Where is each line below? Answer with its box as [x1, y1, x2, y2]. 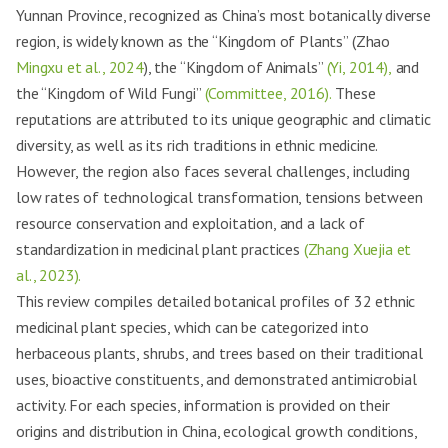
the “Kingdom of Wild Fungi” [16, 83, 205, 103]
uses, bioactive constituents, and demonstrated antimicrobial [16, 369, 417, 389]
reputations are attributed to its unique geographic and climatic [16, 109, 431, 129]
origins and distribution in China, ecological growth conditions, [16, 421, 417, 441]
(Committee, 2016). [204, 83, 332, 103]
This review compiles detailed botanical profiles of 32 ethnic [16, 291, 416, 311]
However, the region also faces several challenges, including [16, 161, 410, 181]
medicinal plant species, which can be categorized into [16, 317, 369, 337]
